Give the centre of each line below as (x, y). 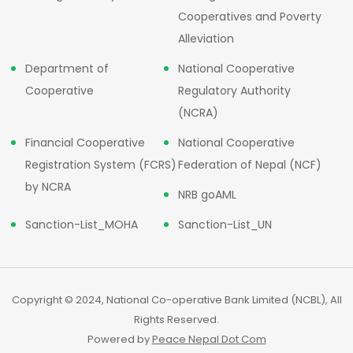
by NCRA (48, 187)
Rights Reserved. (176, 320)
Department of (67, 69)
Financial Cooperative (85, 143)
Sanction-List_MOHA (82, 225)
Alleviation (206, 39)
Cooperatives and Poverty (249, 17)
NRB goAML (207, 195)
